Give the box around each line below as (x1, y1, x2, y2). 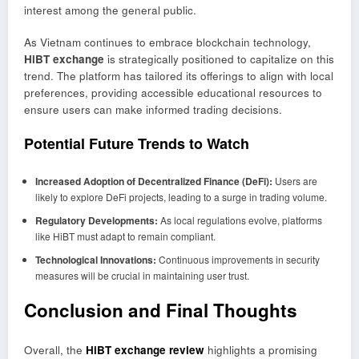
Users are (272, 173, 317, 188)
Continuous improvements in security (155, 252, 320, 266)
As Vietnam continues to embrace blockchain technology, (24, 34, 311, 50)
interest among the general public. (24, 2, 196, 18)
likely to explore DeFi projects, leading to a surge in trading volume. (34, 189, 327, 204)
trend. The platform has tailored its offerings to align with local (24, 68, 333, 84)
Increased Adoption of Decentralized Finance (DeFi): (34, 173, 272, 188)
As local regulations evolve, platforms (157, 212, 322, 227)
